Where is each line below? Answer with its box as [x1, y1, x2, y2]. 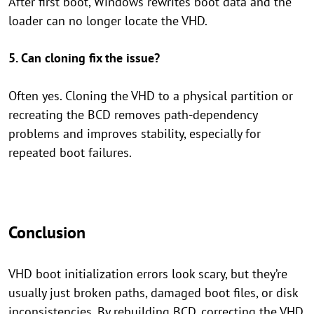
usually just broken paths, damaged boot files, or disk [8, 284, 298, 301]
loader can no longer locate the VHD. [8, 12, 207, 29]
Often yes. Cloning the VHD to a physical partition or [8, 87, 293, 104]
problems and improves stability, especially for [8, 125, 261, 142]
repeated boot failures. [8, 144, 132, 161]
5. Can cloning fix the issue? [8, 49, 160, 66]
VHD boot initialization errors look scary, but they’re [8, 265, 287, 282]
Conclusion [8, 221, 86, 243]
